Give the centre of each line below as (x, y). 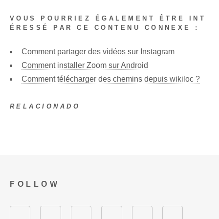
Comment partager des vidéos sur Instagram (98, 51)
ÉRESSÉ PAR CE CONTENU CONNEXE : (105, 28)
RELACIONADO (45, 106)
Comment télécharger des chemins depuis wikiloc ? (111, 79)
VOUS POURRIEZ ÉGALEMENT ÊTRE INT (108, 19)
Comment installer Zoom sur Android (85, 65)
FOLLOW (35, 184)
